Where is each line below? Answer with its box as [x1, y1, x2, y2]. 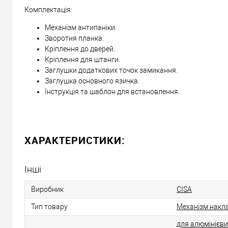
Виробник [31, 185, 64, 194]
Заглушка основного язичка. [45, 77, 139, 85]
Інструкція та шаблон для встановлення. [45, 88, 180, 96]
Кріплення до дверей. [45, 45, 115, 53]
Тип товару [31, 203, 68, 211]
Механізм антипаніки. [45, 23, 117, 32]
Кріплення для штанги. [45, 55, 120, 64]
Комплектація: [24, 6, 72, 14]
